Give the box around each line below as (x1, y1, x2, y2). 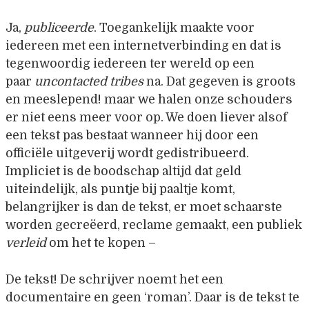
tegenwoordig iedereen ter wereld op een (6, 57, 255, 71)
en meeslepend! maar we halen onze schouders (6, 92, 292, 107)
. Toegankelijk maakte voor (94, 21, 255, 35)
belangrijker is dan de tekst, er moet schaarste (6, 200, 282, 215)
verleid (6, 236, 46, 250)
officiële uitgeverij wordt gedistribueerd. (6, 146, 249, 161)
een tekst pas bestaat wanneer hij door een (6, 128, 259, 143)
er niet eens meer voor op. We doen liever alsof (6, 110, 288, 125)
